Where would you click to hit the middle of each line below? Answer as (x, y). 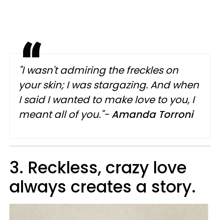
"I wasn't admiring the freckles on (98, 70)
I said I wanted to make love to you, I (107, 100)
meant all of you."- (65, 114)
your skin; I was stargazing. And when (109, 85)
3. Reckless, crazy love (98, 168)
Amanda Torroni (153, 114)
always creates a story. (103, 187)
